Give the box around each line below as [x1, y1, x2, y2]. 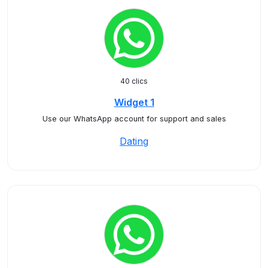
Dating [120, 135, 148, 147]
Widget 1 [114, 96, 154, 108]
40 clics [120, 77, 148, 86]
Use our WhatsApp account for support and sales [42, 114, 226, 123]
